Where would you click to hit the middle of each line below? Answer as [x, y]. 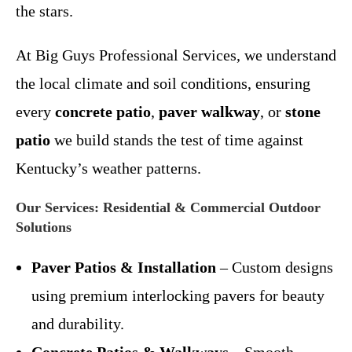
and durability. [78, 323]
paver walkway [209, 111]
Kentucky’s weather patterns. [108, 168]
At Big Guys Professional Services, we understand [176, 55]
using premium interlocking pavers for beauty [178, 295]
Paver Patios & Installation [124, 267]
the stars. [44, 11]
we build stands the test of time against [177, 139]
